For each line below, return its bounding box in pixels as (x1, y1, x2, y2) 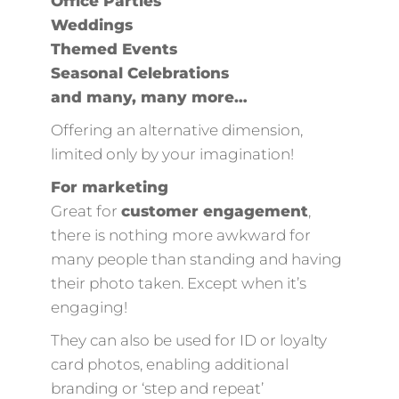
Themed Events (50, 39, 177, 58)
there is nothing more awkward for (50, 225, 311, 244)
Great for (50, 201, 121, 220)
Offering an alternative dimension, (50, 120, 303, 139)
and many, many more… (50, 87, 248, 106)
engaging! (50, 297, 127, 316)
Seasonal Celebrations (50, 63, 229, 82)
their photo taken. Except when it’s (50, 273, 306, 292)
